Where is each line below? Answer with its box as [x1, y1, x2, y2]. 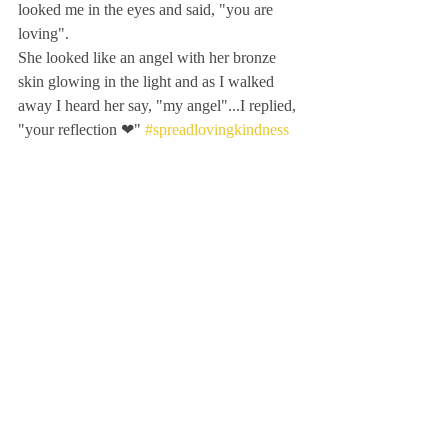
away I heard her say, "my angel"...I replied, [18, 97, 300, 114]
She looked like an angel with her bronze [18, 49, 280, 66]
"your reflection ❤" [18, 121, 145, 138]
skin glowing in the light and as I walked [18, 73, 278, 90]
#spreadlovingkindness [145, 121, 289, 138]
